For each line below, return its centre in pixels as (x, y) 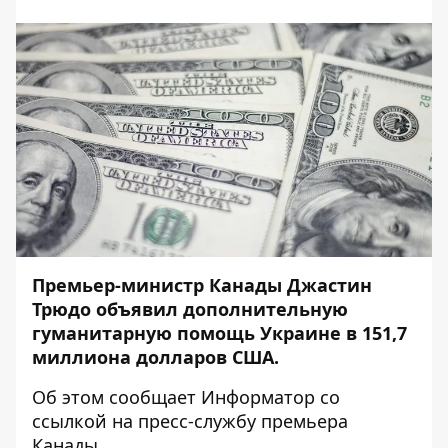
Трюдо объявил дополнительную (190, 309)
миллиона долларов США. (155, 357)
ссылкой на (82, 421)
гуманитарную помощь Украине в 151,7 (219, 333)
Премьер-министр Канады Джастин (202, 285)
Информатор (258, 397)
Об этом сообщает (114, 397)
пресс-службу (197, 421)
